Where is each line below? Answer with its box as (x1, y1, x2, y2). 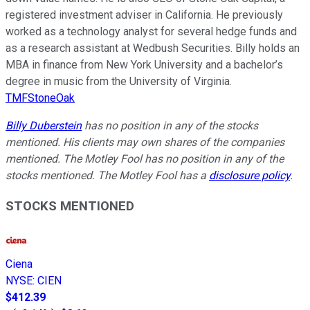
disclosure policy (209, 168, 290, 182)
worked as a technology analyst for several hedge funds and (6, 24, 297, 38)
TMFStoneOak (6, 91, 75, 104)
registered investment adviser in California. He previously (6, 8, 283, 21)
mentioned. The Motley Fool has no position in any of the (6, 152, 284, 165)
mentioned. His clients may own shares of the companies (6, 135, 284, 149)
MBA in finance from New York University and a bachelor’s (6, 57, 283, 71)
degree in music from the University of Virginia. (6, 74, 232, 88)
